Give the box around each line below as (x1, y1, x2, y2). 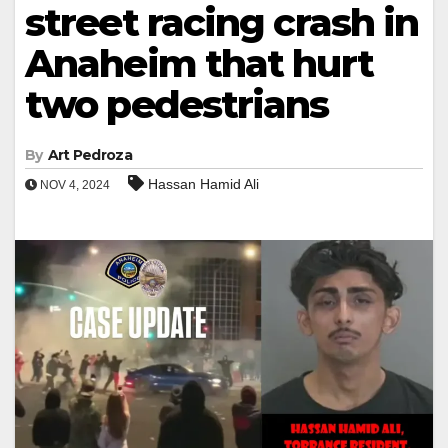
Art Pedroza (47, 145, 132, 164)
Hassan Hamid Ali (148, 175, 259, 192)
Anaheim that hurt (25, 39, 373, 87)
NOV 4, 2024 (37, 177, 110, 192)
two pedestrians (25, 80, 329, 128)
